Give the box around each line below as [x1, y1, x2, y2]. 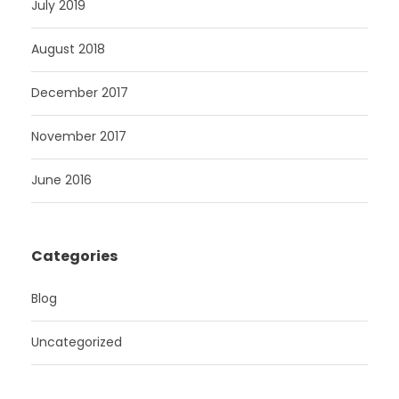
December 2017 [31, 83, 128, 102]
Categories [31, 245, 118, 266]
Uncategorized [31, 332, 122, 351]
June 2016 [31, 170, 92, 189]
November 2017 [31, 126, 126, 145]
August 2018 [31, 39, 105, 58]
